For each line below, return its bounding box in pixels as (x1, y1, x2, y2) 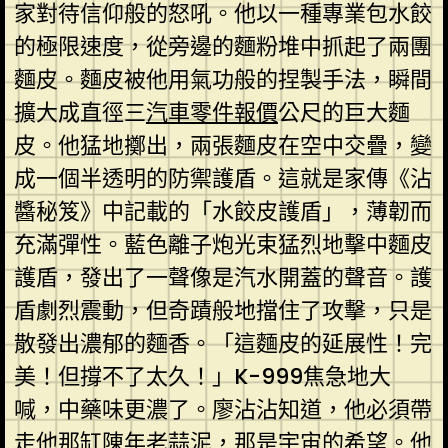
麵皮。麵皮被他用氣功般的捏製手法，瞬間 (13, 63, 432, 95)
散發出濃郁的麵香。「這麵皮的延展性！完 (13, 327, 432, 359)
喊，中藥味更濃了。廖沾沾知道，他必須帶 (13, 393, 432, 425)
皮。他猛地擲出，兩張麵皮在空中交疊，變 (13, 129, 432, 161)
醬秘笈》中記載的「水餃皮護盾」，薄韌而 (13, 195, 432, 227)
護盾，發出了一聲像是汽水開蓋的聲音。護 (13, 261, 432, 293)
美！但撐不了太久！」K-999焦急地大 (13, 360, 391, 392)
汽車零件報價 (145, 96, 278, 128)
